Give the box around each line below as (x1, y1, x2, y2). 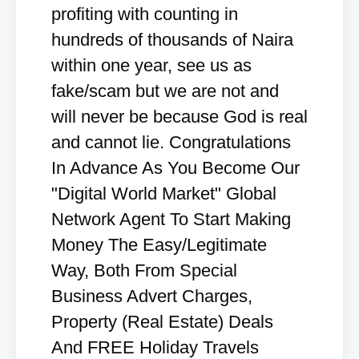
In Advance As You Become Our (51, 158, 300, 178)
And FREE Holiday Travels (51, 337, 259, 357)
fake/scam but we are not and (51, 81, 279, 101)
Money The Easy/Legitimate (51, 235, 267, 255)
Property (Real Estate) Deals (51, 312, 273, 332)
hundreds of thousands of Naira (51, 30, 293, 50)
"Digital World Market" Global (51, 184, 276, 204)
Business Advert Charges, (51, 286, 252, 306)
